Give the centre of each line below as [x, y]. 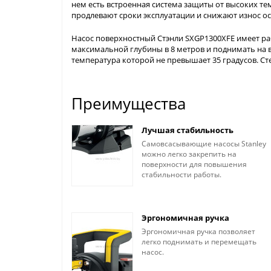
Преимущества [129, 104]
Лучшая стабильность [188, 130]
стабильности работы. [181, 175]
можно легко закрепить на [189, 154]
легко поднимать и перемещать [199, 242]
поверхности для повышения [194, 164]
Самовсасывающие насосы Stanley [204, 144]
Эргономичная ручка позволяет [198, 231]
